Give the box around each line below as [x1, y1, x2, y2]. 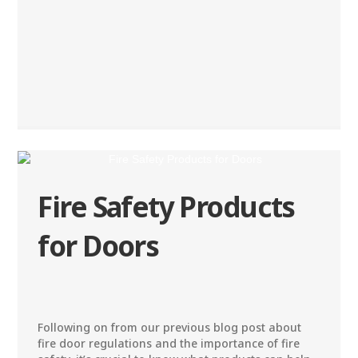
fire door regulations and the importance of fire [38, 335, 300, 351]
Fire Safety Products [38, 187, 295, 225]
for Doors [38, 226, 159, 265]
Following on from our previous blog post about [38, 319, 302, 335]
